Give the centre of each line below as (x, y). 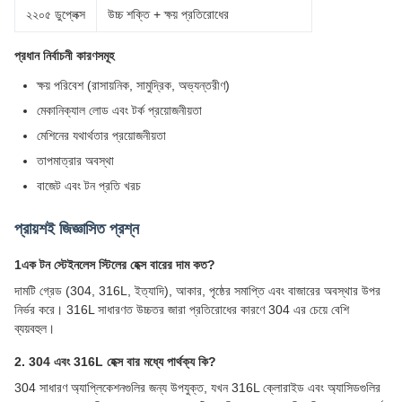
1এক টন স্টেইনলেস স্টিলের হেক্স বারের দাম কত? (115, 265)
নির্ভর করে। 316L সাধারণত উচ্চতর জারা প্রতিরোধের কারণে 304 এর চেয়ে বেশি (182, 310)
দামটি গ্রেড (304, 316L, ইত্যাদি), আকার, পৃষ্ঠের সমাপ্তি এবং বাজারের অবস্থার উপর (197, 291)
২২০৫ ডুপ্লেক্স (56, 14)
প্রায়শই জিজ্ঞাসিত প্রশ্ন (77, 229)
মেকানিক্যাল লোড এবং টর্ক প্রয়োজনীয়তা (119, 110)
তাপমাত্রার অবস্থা (75, 161)
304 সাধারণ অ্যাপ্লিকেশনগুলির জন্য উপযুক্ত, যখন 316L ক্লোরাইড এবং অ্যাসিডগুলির (197, 388)
